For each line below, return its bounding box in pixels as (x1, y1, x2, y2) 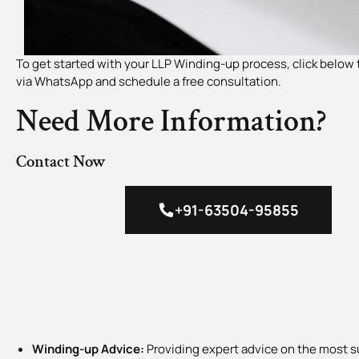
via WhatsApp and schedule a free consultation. (16, 72, 281, 90)
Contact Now (16, 150, 106, 172)
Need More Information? (16, 101, 326, 141)
